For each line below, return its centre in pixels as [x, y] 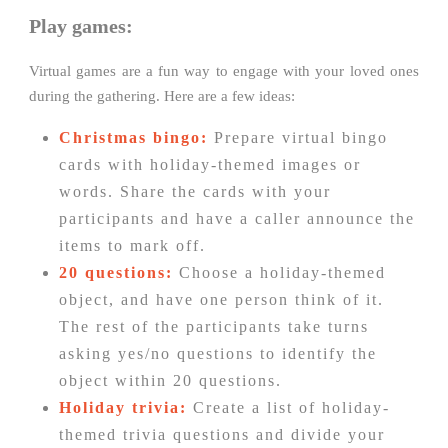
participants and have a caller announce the [237, 219]
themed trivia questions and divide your [222, 435]
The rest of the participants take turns [214, 327]
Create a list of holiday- [288, 408]
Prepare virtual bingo [298, 138]
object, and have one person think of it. [221, 300]
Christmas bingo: [133, 138]
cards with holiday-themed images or [210, 165]
